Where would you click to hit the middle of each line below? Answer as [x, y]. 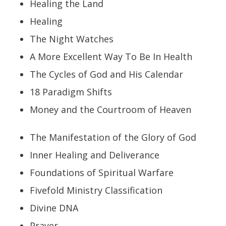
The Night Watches [71, 39]
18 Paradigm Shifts [71, 92]
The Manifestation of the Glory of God [113, 137]
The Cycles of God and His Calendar [106, 74]
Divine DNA [54, 208]
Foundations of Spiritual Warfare [101, 173]
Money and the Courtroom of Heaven [110, 110]
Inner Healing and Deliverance [94, 155]
